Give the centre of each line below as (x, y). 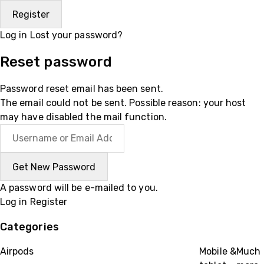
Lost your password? (76, 35)
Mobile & (218, 251)
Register (49, 202)
